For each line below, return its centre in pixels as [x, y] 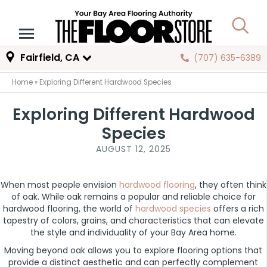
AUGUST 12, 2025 [133, 149]
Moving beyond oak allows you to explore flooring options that [133, 251]
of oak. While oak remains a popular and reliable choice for [133, 197]
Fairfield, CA [49, 58]
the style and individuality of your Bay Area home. [133, 233]
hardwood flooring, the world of [69, 209]
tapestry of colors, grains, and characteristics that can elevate [133, 221]
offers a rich [237, 209]
